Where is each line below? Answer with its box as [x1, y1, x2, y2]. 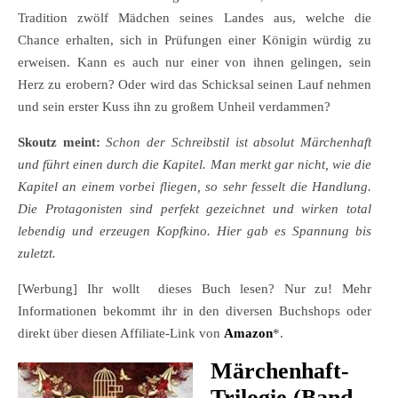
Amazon [224, 326, 273, 341]
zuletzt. [18, 246, 60, 261]
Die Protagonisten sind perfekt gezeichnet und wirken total [18, 202, 371, 217]
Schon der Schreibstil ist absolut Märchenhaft [106, 135, 372, 150]
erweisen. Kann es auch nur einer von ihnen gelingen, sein [18, 55, 371, 70]
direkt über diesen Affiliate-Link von [18, 326, 224, 341]
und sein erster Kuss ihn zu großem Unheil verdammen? [18, 99, 330, 115]
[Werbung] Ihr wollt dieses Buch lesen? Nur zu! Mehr [18, 282, 371, 297]
